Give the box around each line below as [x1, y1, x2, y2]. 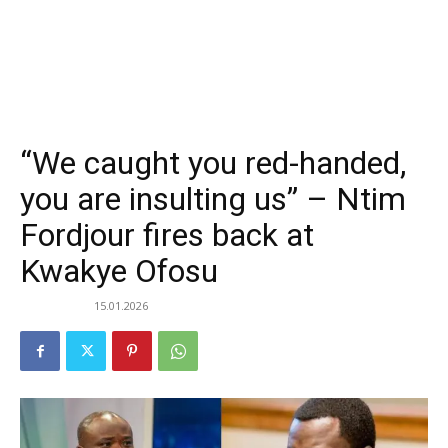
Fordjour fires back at [20, 216, 314, 255]
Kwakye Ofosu [20, 252, 218, 291]
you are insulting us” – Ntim [20, 180, 406, 219]
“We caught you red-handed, [20, 144, 406, 183]
